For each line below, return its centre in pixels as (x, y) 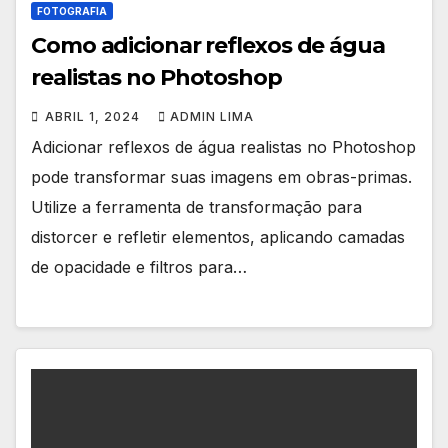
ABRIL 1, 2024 (94, 116)
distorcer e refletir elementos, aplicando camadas (218, 236)
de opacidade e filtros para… (139, 266)
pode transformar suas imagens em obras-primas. (221, 176)
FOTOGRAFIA (72, 10)
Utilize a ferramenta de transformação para (196, 206)
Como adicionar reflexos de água (208, 45)
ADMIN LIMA (212, 116)
